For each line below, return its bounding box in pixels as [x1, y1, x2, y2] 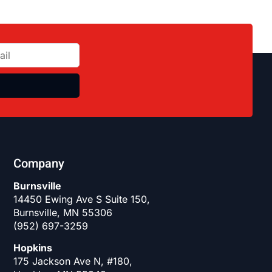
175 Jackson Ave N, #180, [13, 255, 133, 268]
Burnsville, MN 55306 [13, 206, 113, 219]
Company [13, 155, 65, 175]
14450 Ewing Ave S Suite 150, [13, 192, 151, 205]
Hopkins [13, 242, 53, 254]
